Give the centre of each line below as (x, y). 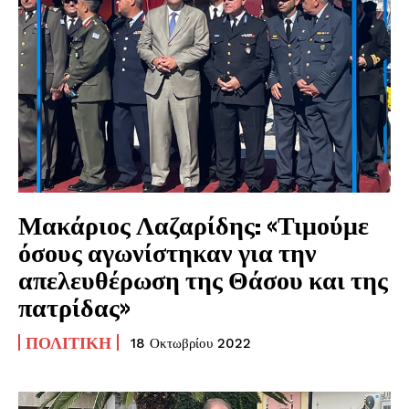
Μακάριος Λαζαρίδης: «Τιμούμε (194, 224)
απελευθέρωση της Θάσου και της (203, 279)
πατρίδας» (74, 306)
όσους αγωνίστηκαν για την (168, 252)
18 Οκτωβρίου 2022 (191, 343)
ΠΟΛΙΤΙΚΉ (68, 342)
